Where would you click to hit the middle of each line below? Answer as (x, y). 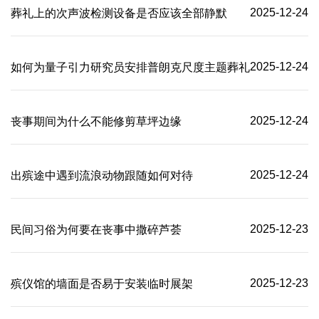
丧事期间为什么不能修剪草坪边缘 (96, 122)
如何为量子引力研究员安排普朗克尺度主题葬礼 (130, 68)
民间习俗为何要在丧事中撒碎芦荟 (96, 230)
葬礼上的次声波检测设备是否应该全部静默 (119, 14)
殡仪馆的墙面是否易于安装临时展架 (102, 284)
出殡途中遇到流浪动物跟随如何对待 (102, 176)
